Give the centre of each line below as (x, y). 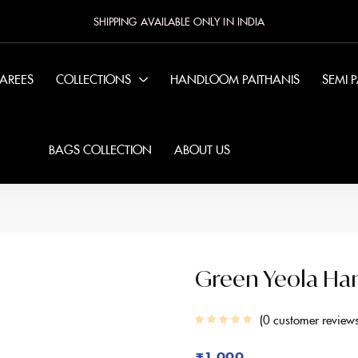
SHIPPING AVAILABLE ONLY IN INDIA (179, 21)
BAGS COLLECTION (100, 149)
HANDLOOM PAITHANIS (235, 79)
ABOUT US (202, 149)
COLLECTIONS (93, 79)
